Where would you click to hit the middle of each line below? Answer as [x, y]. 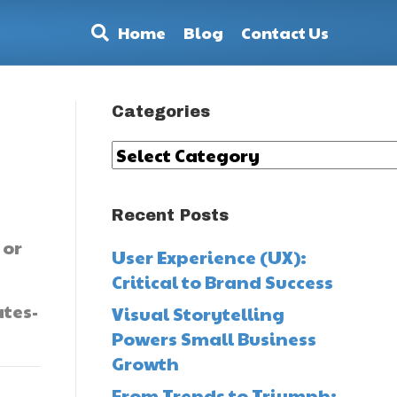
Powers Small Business [214, 339]
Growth [145, 363]
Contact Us [284, 32]
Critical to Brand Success [222, 282]
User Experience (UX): [209, 257]
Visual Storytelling [198, 314]
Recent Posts [170, 215]
